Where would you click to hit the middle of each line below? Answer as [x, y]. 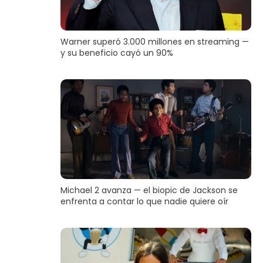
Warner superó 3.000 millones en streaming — [154, 42]
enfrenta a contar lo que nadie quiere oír [144, 202]
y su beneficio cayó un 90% [117, 53]
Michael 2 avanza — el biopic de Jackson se [149, 190]
